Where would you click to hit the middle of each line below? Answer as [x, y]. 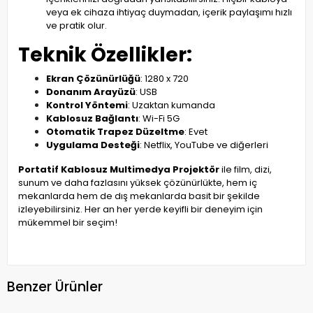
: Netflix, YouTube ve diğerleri [204, 145]
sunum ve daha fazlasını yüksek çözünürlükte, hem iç [138, 183]
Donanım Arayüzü [91, 92]
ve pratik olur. [77, 26]
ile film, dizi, [246, 170]
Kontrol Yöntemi [87, 105]
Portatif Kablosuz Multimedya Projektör [119, 170]
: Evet [196, 132]
